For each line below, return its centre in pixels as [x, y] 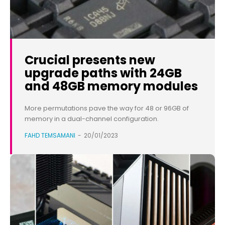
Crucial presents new [90, 60]
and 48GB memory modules [111, 86]
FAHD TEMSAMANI [50, 136]
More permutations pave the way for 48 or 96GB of [107, 108]
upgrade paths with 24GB [103, 73]
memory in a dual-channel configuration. [92, 119]
